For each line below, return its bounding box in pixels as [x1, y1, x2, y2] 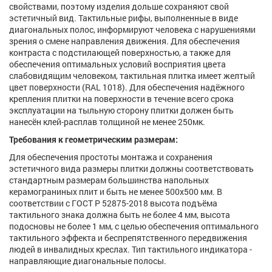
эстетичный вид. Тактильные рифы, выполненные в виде [9, 12, 238, 24]
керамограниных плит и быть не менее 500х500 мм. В [9, 186, 222, 198]
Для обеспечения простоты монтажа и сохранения [9, 151, 212, 163]
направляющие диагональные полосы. [9, 255, 166, 267]
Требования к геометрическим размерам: [9, 134, 178, 146]
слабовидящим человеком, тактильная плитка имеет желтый [9, 70, 255, 82]
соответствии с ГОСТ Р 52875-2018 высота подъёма [9, 197, 217, 209]
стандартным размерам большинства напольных [9, 174, 209, 186]
